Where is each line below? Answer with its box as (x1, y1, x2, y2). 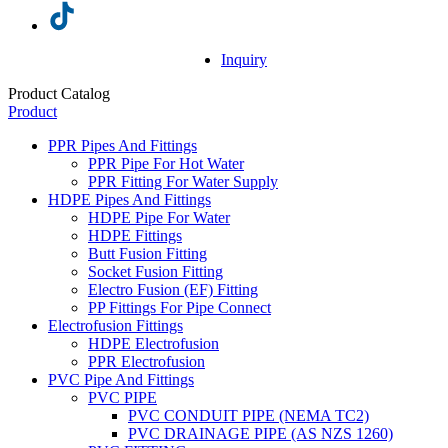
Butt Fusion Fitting (88, 244, 207, 262)
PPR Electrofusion (88, 352, 205, 370)
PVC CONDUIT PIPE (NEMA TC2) (128, 406, 369, 424)
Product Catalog (8, 84, 110, 102)
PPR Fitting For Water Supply (88, 172, 278, 190)
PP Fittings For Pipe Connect (88, 298, 271, 316)
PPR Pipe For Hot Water (88, 154, 244, 172)
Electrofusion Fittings (48, 316, 183, 334)
